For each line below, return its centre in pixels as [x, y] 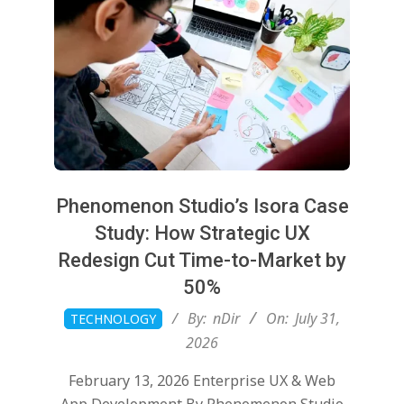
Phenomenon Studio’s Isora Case [202, 206]
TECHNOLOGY [113, 318]
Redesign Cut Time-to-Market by [202, 260]
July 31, [317, 318]
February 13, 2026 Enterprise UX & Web [202, 380]
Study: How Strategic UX [202, 233]
